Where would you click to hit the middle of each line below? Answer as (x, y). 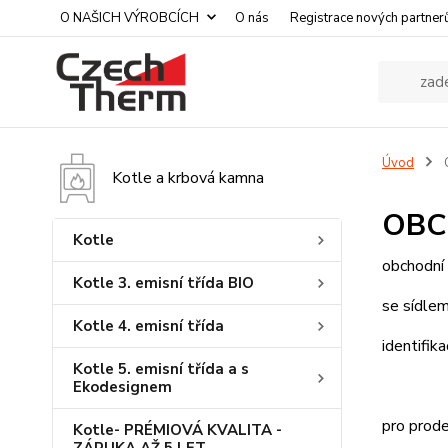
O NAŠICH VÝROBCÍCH (129, 18)
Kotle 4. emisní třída (148, 326)
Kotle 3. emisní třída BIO (163, 283)
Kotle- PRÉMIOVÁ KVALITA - (177, 430)
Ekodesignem (122, 387)
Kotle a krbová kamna (188, 178)
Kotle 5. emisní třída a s (161, 369)
